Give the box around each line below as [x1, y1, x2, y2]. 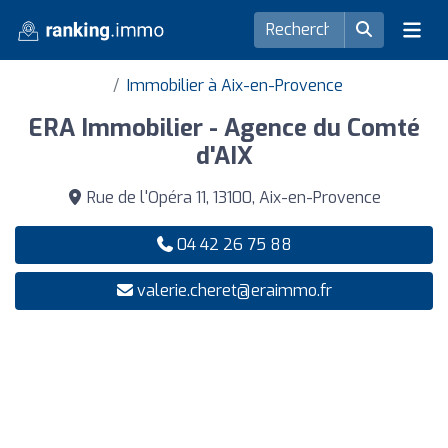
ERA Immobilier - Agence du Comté [28, 112, 420, 144]
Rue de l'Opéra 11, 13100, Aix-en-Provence [83, 187, 381, 208]
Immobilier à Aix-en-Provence [127, 75, 343, 96]
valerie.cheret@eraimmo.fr [136, 280, 332, 301]
